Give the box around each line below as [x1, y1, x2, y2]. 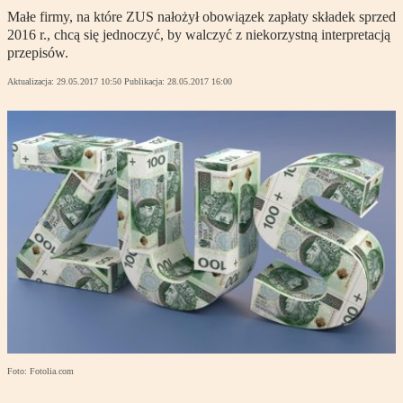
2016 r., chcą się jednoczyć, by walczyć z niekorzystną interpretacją [7, 27, 390, 43]
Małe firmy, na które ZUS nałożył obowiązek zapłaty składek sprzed [7, 9, 396, 25]
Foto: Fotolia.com [7, 366, 74, 377]
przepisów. [7, 45, 68, 61]
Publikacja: [124, 76, 167, 87]
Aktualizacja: [7, 76, 57, 87]
